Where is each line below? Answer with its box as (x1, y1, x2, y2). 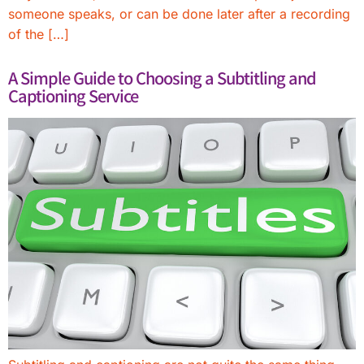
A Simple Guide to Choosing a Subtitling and (8, 65, 316, 89)
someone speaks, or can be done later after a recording (8, 5, 350, 22)
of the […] (8, 25, 69, 42)
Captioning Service (8, 83, 138, 107)
